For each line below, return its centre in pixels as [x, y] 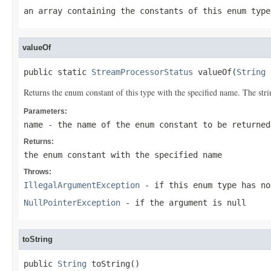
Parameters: [45, 111]
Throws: [38, 172]
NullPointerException [72, 203]
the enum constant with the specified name [123, 155]
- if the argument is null [183, 203]
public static [57, 72]
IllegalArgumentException [82, 185]
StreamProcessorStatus [142, 72]
